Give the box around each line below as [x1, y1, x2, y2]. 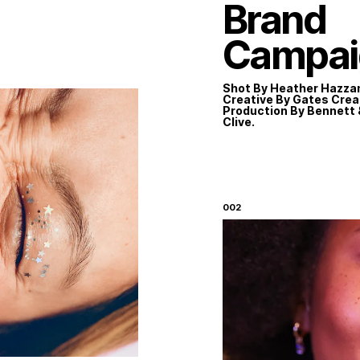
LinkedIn [222, 185, 266, 199]
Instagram [222, 174, 279, 188]
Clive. [222, 114, 255, 129]
